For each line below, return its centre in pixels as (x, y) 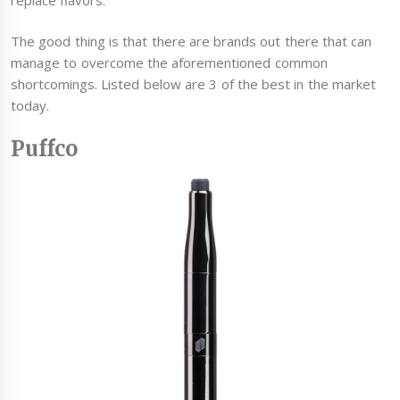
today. (30, 106)
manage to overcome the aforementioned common (169, 63)
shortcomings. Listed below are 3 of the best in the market (193, 84)
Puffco (44, 148)
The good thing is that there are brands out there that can (192, 42)
